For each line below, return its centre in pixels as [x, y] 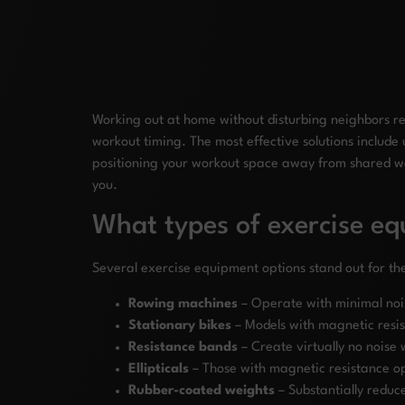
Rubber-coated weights [202, 391]
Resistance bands [183, 347]
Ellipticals [159, 369]
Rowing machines [183, 304]
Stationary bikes [180, 325]
